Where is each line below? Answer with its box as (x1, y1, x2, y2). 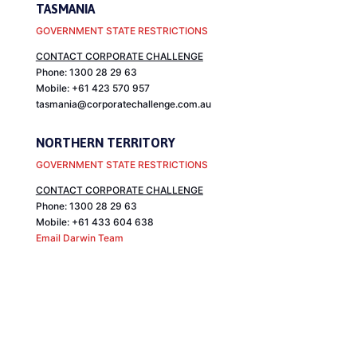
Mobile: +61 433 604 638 (35, 216, 154, 229)
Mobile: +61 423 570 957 (35, 82, 150, 95)
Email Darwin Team (35, 232, 124, 245)
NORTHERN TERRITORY (35, 135, 175, 151)
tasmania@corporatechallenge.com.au (35, 98, 211, 111)
